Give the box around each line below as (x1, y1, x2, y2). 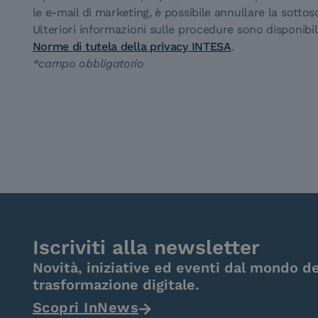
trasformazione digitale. (32, 276, 199, 293)
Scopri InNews (32, 299, 139, 316)
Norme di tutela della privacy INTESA (32, 40, 231, 53)
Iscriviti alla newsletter (32, 236, 260, 259)
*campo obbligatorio (32, 57, 144, 70)
